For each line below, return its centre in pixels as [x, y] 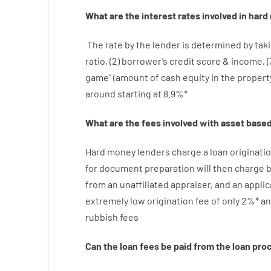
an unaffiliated [138, 184]
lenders [153, 152]
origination [170, 201]
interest [158, 15]
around [100, 93]
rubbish [101, 217]
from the [212, 246]
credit [182, 61]
